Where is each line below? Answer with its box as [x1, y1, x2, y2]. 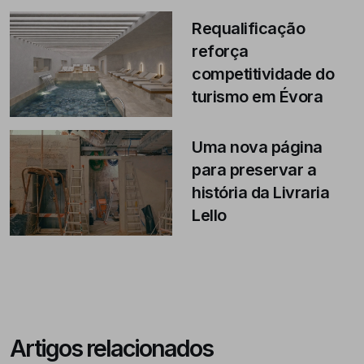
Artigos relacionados [10, 333, 213, 362]
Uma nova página [192, 136, 323, 157]
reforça [192, 41, 249, 61]
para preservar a [192, 159, 316, 180]
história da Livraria [192, 182, 329, 202]
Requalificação [192, 18, 305, 38]
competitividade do [192, 63, 334, 84]
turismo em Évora [192, 86, 323, 106]
